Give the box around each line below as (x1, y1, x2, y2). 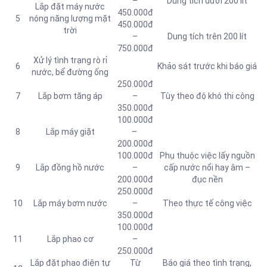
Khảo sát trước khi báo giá (157, 61, 257, 71)
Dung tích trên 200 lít (167, 31, 247, 41)
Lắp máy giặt (45, 126, 95, 136)
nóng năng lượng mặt (29, 13, 111, 23)
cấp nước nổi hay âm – (164, 162, 250, 172)
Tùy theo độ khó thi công (160, 91, 254, 101)
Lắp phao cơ (46, 234, 94, 244)
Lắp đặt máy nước (35, 1, 105, 11)
